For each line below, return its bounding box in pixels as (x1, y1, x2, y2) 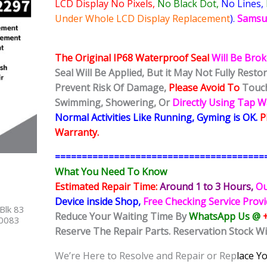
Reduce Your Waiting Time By (55, 210, 189, 223)
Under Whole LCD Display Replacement (55, 12, 230, 26)
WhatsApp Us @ (189, 210, 260, 223)
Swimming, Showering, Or (55, 96, 172, 110)
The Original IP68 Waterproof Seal (55, 51, 209, 65)
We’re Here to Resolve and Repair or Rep (55, 249, 237, 263)
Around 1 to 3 (160, 180, 223, 194)
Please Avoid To (169, 81, 240, 95)
